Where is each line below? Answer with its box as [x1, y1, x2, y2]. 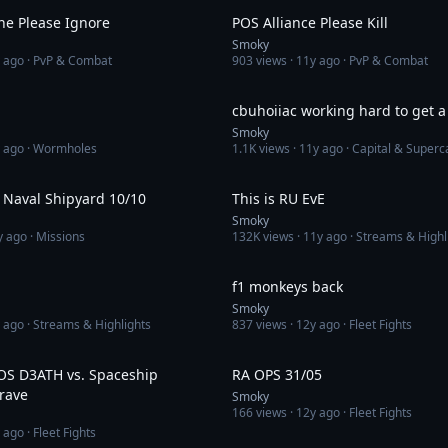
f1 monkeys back [232, 277, 343, 296]
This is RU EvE [232, 189, 325, 208]
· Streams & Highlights [24, 316, 151, 333]
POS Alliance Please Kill [232, 13, 388, 32]
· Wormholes [24, 140, 97, 157]
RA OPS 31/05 [232, 365, 322, 384]
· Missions [27, 228, 85, 245]
